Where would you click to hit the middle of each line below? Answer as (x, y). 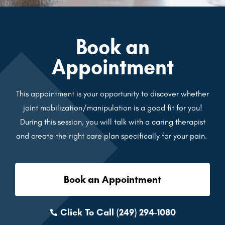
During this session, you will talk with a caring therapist (113, 122)
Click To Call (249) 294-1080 (118, 213)
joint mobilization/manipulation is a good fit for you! (113, 108)
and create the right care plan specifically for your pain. (113, 136)
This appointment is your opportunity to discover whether (113, 94)
